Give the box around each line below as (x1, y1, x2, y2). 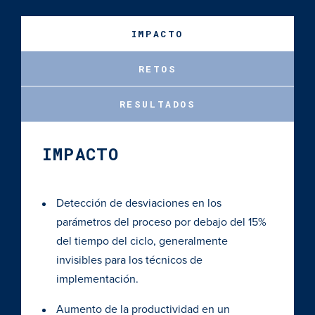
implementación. (56, 272, 139, 286)
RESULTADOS (119, 97, 196, 110)
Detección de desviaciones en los (56, 196, 221, 210)
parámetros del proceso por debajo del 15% (56, 215, 266, 229)
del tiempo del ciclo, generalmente (56, 234, 228, 248)
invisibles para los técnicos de (56, 253, 202, 267)
